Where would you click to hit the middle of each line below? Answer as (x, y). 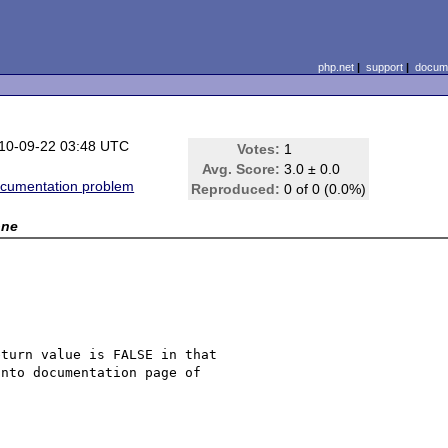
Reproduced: (236, 189)
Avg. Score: (241, 169)
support (384, 67)
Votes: (259, 149)
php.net (335, 67)
